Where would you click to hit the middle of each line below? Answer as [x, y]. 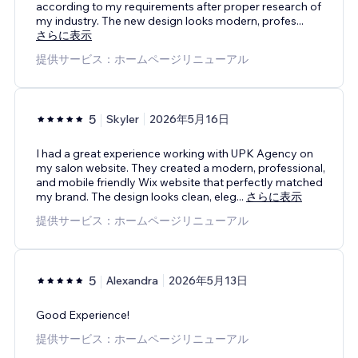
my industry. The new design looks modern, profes [166, 20]
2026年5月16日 [189, 119]
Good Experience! [83, 314]
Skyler [123, 119]
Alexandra [132, 280]
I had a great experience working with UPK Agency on [175, 153]
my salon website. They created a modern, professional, [181, 167]
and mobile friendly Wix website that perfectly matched [179, 182]
